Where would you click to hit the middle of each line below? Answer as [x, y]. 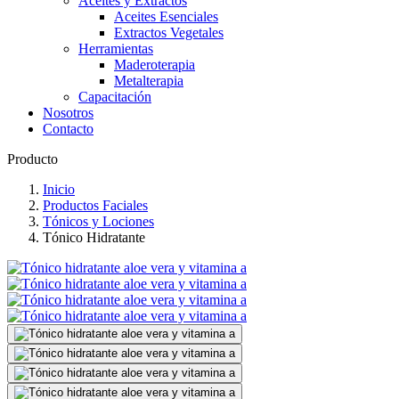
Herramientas [116, 49]
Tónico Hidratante [94, 237]
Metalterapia [149, 81]
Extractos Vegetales [169, 33]
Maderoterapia [155, 65]
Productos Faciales [95, 205]
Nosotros [68, 113]
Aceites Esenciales [166, 16]
